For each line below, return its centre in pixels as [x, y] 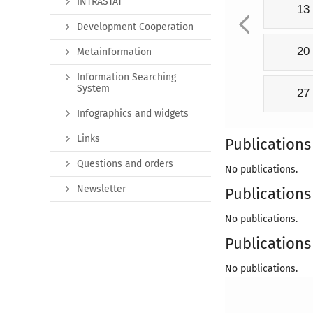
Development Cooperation [135, 27]
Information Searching [126, 77]
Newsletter [101, 189]
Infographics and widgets [133, 113]
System [93, 88]
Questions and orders [125, 163]
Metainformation [114, 52]
